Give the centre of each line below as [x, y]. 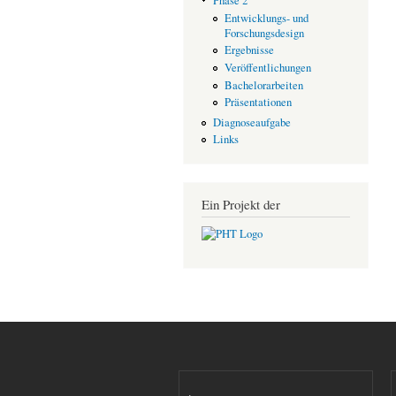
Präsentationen [258, 103]
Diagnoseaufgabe [251, 122]
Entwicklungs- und [266, 18]
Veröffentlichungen [267, 68]
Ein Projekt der [241, 204]
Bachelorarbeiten [263, 85]
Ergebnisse [249, 50]
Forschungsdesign [264, 33]
